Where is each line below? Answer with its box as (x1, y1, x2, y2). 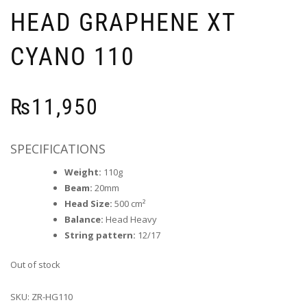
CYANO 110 (10, 42, 135, 72)
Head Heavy (103, 213, 157, 226)
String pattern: (64, 229, 136, 242)
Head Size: (64, 197, 112, 210)
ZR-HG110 (32, 290, 73, 303)
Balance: (64, 213, 103, 226)
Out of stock (10, 258, 60, 271)
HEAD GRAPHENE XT (10, 8, 236, 38)
